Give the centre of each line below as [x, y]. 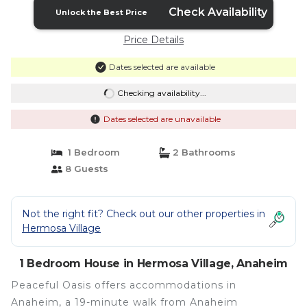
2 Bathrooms [203, 152]
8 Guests [85, 169]
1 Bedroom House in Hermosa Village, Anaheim [153, 263]
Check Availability [218, 12]
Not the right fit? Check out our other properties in [144, 214]
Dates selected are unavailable [162, 119]
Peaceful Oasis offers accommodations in [124, 285]
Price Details [153, 40]
